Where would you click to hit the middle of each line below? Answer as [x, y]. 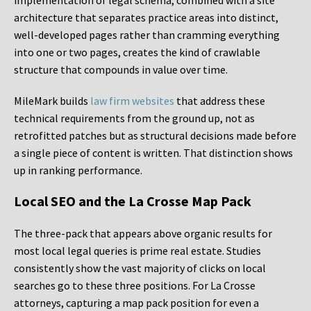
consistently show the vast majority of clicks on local [140, 268]
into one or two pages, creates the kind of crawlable [137, 52]
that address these [220, 101]
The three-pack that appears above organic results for [143, 234]
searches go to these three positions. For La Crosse [135, 286]
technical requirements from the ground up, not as [134, 118]
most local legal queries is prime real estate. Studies [137, 251]
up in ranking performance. [78, 170]
